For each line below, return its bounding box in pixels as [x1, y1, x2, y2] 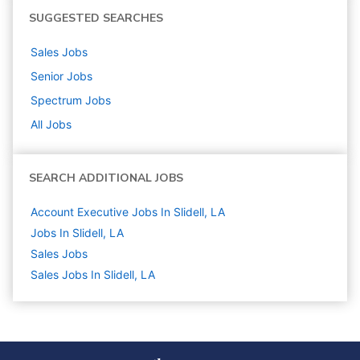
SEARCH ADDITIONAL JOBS [29, 170, 183, 186]
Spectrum [31, 93, 82, 108]
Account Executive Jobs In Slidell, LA [31, 205, 225, 219]
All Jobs [31, 117, 72, 132]
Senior [31, 69, 63, 84]
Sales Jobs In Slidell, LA [31, 268, 155, 282]
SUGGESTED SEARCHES [29, 10, 163, 27]
